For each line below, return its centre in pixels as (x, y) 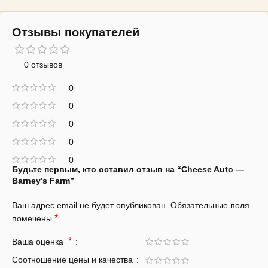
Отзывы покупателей (76, 32)
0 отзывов (43, 65)
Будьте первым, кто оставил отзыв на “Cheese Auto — (128, 169)
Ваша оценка (40, 242)
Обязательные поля (210, 205)
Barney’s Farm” (43, 181)
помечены (33, 218)
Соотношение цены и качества (74, 260)
